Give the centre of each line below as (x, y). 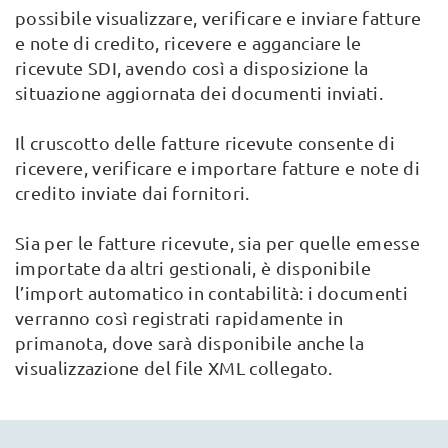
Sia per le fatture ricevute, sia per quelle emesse (218, 242)
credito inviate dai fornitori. (132, 192)
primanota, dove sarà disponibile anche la (190, 342)
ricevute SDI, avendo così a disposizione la (192, 67)
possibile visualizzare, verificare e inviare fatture (218, 17)
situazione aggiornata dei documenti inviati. (199, 92)
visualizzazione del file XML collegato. (174, 367)
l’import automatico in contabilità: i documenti (212, 292)
